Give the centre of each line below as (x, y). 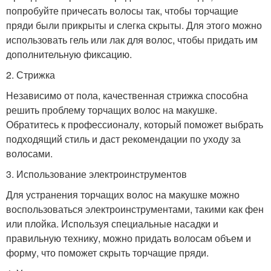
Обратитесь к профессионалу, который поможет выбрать (135, 124)
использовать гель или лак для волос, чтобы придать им (132, 39)
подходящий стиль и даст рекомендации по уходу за (123, 139)
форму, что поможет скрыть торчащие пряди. (107, 252)
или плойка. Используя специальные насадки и (112, 223)
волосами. (29, 153)
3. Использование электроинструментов (96, 174)
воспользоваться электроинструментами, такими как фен (135, 209)
